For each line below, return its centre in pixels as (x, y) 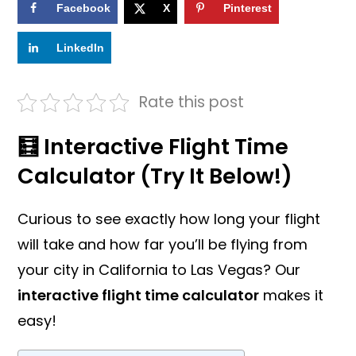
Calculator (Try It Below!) (155, 176)
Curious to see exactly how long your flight (169, 219)
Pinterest (247, 8)
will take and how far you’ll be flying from (163, 244)
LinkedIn (81, 48)
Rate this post (191, 102)
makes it (292, 295)
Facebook (84, 8)
